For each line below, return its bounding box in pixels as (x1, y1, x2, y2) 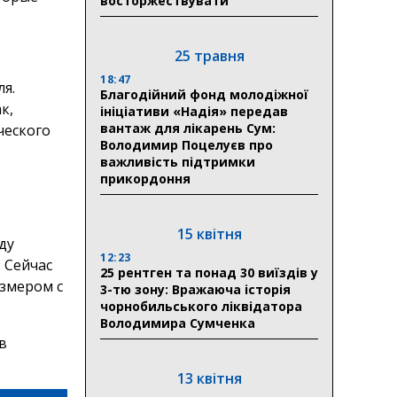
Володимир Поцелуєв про (100, 136, 273, 153)
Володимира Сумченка (100, 314, 255, 331)
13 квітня (176, 368, 242, 388)
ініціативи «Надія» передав (100, 102, 288, 120)
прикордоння (100, 169, 191, 187)
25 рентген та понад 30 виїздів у (100, 263, 318, 281)
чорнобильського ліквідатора (100, 297, 302, 315)
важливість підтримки (100, 152, 255, 170)
